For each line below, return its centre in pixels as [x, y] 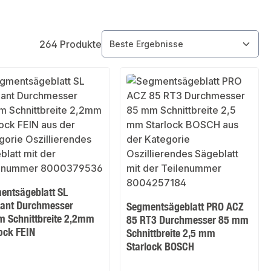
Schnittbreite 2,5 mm [171, 233]
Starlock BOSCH [161, 247]
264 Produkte [70, 44]
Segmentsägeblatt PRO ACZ [185, 207]
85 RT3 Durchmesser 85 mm [188, 220]
